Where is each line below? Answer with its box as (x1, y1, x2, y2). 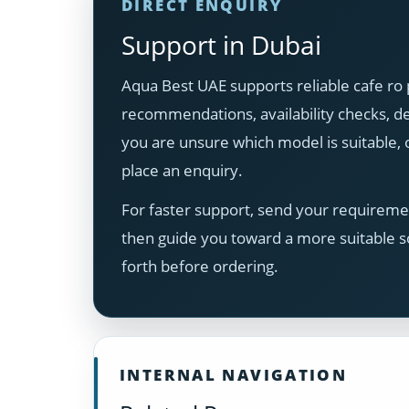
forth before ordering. (121, 255, 278, 277)
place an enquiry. (121, 159, 243, 181)
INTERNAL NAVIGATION (120, 363, 348, 385)
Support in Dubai (121, 26, 321, 62)
